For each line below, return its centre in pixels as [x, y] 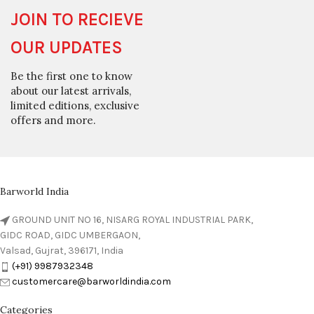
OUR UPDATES [67, 47]
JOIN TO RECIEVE [77, 19]
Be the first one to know [71, 76]
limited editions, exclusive [75, 105]
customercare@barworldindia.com [91, 281]
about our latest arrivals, [71, 91]
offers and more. [53, 120]
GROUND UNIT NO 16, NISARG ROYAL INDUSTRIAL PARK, [132, 220]
